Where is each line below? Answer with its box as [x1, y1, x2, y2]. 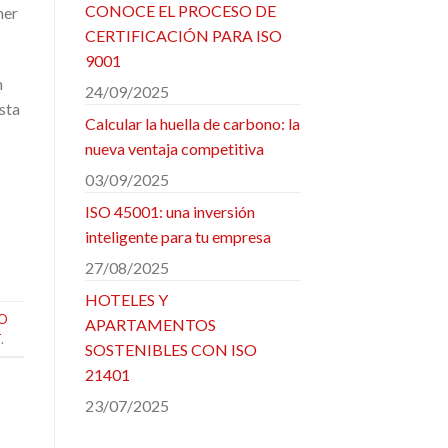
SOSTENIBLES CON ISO [84, 339, 257, 359]
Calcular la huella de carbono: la [84, 113, 300, 133]
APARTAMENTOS [84, 314, 216, 334]
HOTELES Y [84, 289, 168, 309]
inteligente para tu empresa [84, 226, 271, 246]
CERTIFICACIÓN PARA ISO [84, 25, 282, 45]
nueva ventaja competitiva [84, 138, 264, 158]
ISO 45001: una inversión [84, 201, 255, 221]
